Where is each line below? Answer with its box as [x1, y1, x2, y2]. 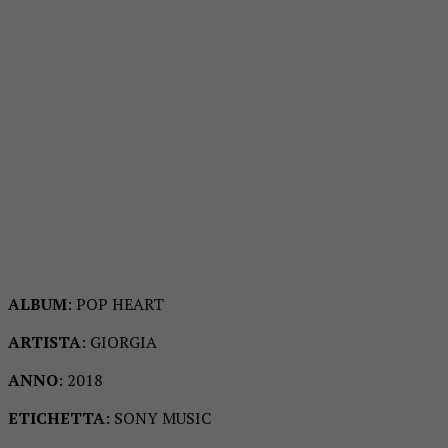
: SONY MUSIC [105, 406, 211, 429]
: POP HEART [67, 292, 164, 315]
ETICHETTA [8, 406, 105, 429]
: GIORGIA [81, 330, 157, 353]
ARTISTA [8, 330, 81, 353]
